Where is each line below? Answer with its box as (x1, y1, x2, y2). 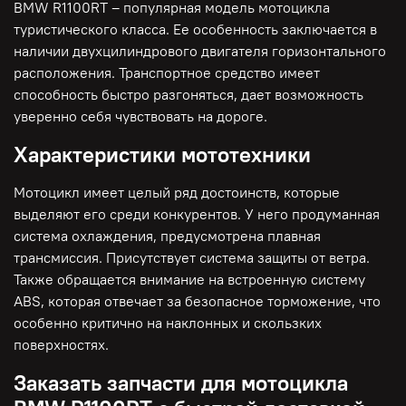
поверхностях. (14, 335, 109, 354)
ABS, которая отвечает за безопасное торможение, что (14, 292, 381, 311)
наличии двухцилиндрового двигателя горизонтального (14, 42, 386, 61)
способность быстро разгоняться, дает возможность (14, 85, 363, 104)
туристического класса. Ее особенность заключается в (14, 20, 377, 39)
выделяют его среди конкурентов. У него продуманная (14, 205, 380, 224)
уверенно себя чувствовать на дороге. (14, 107, 267, 126)
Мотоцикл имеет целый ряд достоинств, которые (14, 183, 340, 202)
